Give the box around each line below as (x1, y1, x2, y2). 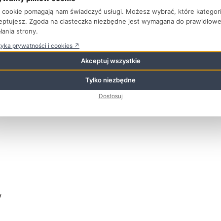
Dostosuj (98, 92, 123, 100)
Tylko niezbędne (85, 76, 136, 84)
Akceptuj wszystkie (80, 57, 141, 65)
